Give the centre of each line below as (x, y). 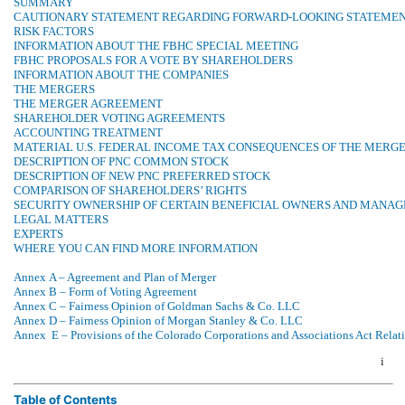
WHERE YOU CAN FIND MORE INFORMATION (136, 248)
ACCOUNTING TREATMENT (88, 132)
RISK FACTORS (54, 31)
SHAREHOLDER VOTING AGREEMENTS (119, 118)
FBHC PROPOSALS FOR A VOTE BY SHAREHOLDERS (153, 60)
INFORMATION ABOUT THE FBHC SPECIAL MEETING (156, 45)
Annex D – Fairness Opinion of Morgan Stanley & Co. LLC (158, 320)
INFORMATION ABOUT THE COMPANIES (121, 74)
